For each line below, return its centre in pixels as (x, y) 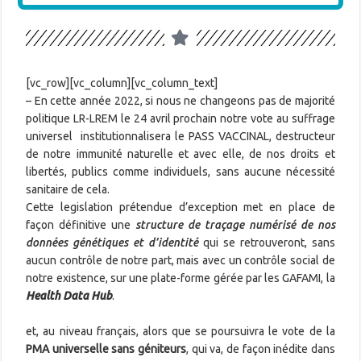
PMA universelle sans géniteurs (106, 349)
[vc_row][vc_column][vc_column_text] (122, 83)
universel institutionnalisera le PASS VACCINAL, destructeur (180, 136)
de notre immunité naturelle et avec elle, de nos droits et (180, 154)
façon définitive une (81, 224)
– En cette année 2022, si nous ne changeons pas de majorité (180, 100)
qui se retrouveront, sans (267, 242)
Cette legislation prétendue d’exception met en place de (180, 207)
